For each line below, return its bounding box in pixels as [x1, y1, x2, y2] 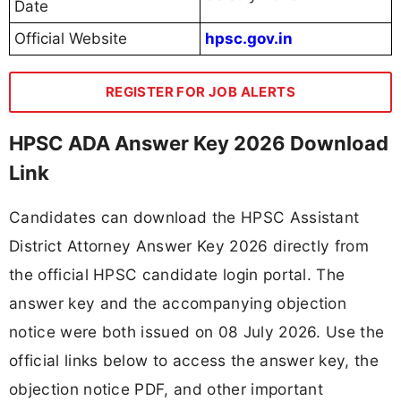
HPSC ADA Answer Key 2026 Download [9, 131, 388, 155]
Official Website [14, 29, 127, 47]
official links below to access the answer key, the [9, 350, 380, 370]
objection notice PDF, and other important [9, 379, 324, 398]
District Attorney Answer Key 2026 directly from [9, 235, 370, 255]
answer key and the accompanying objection [9, 293, 347, 312]
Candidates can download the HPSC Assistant [9, 207, 360, 226]
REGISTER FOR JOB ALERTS [105, 82, 296, 100]
